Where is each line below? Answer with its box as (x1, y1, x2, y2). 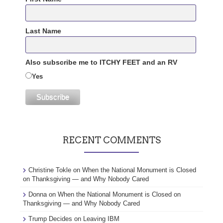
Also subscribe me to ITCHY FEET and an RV (25, 58, 178, 67)
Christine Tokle (28, 166, 71, 174)
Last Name (25, 26, 62, 35)
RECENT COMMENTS (62, 135, 161, 146)
